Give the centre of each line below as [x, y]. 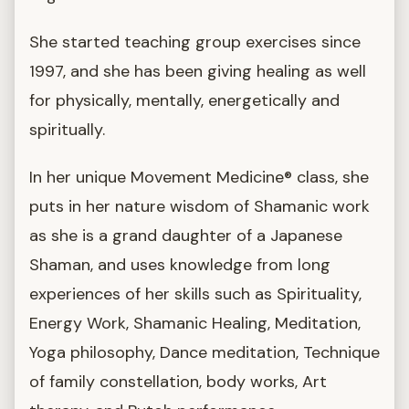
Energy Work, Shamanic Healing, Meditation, [195, 323]
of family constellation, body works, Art [178, 381]
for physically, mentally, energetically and [184, 100]
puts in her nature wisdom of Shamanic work [199, 206]
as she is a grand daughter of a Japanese [186, 235]
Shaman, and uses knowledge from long [180, 264]
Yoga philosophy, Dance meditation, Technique [204, 352]
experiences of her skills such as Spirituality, [195, 294]
